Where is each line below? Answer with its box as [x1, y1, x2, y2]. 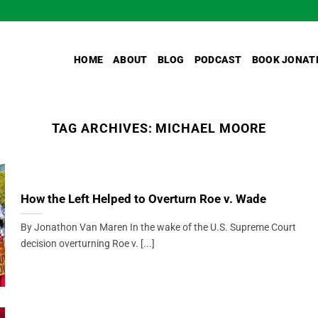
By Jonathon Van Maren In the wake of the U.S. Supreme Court [20, 221, 296, 234]
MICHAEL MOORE [155, 121, 267, 136]
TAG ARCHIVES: [51, 121, 156, 136]
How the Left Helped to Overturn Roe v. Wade [20, 192, 266, 207]
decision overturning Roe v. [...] [20, 238, 155, 251]
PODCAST [194, 53, 242, 66]
